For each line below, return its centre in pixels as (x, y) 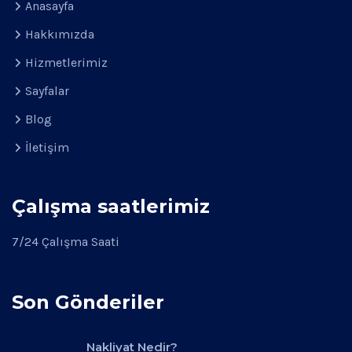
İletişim (47, 147)
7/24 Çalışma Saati (66, 242)
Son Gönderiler (88, 302)
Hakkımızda (60, 34)
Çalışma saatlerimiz (111, 206)
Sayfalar (47, 91)
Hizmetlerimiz (66, 62)
